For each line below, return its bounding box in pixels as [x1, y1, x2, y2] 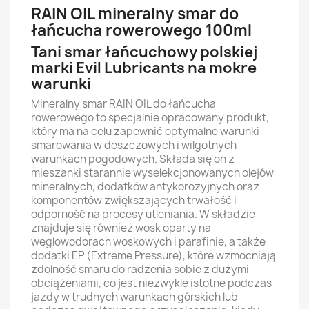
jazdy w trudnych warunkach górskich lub [31, 290, 238, 304]
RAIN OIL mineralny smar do [31, 3, 239, 24]
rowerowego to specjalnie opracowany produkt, [31, 110, 269, 125]
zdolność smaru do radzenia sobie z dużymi [31, 262, 249, 277]
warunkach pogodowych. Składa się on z [31, 152, 235, 166]
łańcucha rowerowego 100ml [31, 20, 252, 41]
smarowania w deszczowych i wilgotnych [31, 138, 237, 152]
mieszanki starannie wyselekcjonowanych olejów [31, 166, 274, 180]
